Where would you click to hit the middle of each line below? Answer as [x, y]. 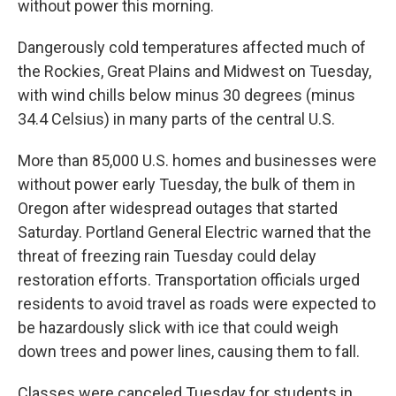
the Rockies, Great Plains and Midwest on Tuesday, [194, 72]
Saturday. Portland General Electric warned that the [194, 232]
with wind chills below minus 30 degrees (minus [187, 95]
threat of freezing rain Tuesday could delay [167, 256]
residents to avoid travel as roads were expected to [197, 304]
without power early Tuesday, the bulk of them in [187, 185]
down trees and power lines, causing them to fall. [189, 352]
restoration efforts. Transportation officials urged [189, 280]
